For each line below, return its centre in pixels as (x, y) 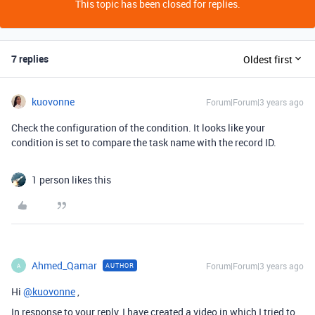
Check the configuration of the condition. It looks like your (138, 128)
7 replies (30, 59)
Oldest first (268, 59)
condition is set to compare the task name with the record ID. (144, 143)
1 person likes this (71, 180)
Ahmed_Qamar (64, 266)
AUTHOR (120, 266)
